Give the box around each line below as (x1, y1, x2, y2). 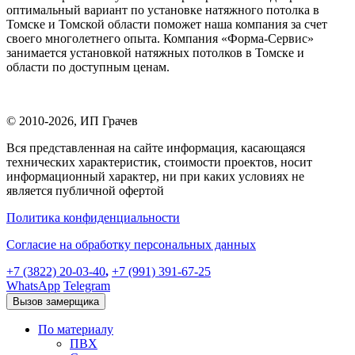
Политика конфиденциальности (6, 210, 180, 224)
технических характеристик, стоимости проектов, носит (6, 155, 312, 169)
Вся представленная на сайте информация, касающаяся (6, 140, 305, 155)
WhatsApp (6, 278, 60, 292)
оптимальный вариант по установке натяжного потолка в (6, 2, 319, 17)
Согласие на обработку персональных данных (6, 237, 256, 251)
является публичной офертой (6, 183, 164, 197)
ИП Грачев (80, 113, 138, 128)
